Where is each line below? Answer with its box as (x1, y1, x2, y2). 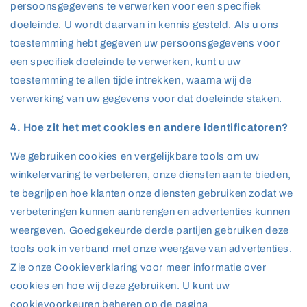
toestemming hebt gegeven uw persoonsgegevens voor (10, 38, 280, 49)
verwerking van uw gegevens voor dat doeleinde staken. (10, 93, 282, 104)
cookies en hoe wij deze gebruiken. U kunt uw (10, 280, 230, 291)
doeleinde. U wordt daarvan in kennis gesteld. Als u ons (10, 19, 280, 30)
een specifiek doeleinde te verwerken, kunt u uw (10, 56, 241, 67)
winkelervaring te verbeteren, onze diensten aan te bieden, (10, 169, 291, 180)
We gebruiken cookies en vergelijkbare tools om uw (10, 151, 260, 162)
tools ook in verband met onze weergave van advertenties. (10, 243, 293, 254)
